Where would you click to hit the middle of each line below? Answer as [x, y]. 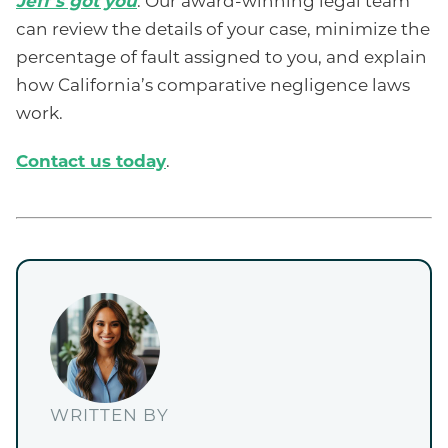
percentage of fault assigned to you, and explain [221, 59]
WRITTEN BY [109, 417]
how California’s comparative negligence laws [213, 87]
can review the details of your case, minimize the [223, 31]
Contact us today [91, 163]
